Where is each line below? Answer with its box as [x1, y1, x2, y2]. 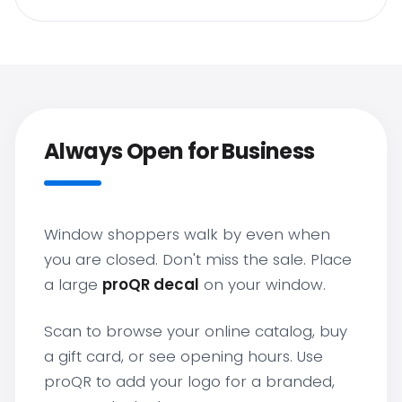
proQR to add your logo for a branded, [44, 371, 335, 392]
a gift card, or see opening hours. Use [44, 345, 323, 367]
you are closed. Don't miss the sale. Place [44, 249, 352, 270]
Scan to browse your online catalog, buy [44, 320, 347, 342]
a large [44, 274, 102, 295]
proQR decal [102, 274, 199, 295]
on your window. [199, 274, 326, 295]
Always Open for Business [44, 136, 315, 166]
